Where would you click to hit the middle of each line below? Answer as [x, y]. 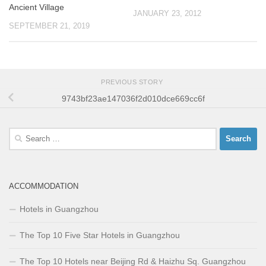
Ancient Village [37, 7]
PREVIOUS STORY [133, 82]
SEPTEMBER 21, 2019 [49, 26]
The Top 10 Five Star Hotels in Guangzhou [100, 235]
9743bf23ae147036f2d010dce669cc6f [133, 98]
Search [22, 133]
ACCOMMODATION [44, 186]
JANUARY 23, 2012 [167, 14]
